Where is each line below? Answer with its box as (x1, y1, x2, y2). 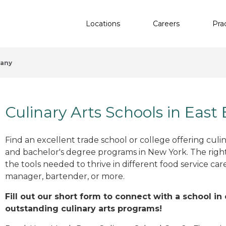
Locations (86, 19, 120, 28)
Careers (153, 19, 180, 28)
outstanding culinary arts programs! (5, 203, 162, 213)
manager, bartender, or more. (5, 171, 125, 181)
